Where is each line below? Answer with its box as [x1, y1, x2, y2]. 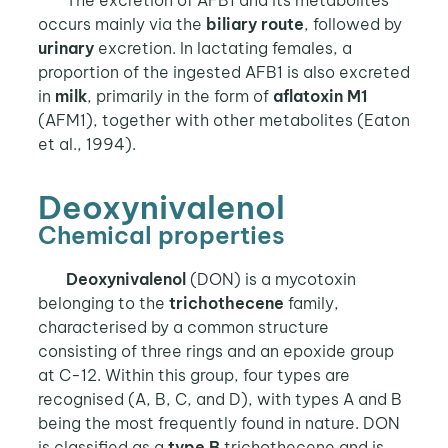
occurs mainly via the [37, 14, 206, 35]
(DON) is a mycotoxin [185, 268, 356, 289]
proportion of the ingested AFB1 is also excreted [37, 62, 410, 83]
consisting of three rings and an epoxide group [37, 340, 394, 361]
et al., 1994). [37, 134, 136, 155]
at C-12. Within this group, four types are [37, 364, 350, 385]
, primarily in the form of [86, 86, 273, 107]
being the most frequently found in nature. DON [37, 412, 400, 433]
